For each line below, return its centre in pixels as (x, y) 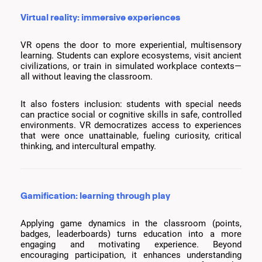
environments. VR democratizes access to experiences (131, 125)
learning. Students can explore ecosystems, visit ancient (131, 56)
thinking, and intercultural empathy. (88, 146)
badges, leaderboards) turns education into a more (131, 234)
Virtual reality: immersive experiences (100, 17)
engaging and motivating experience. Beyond (131, 245)
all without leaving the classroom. (87, 77)
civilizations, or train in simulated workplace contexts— (131, 66)
